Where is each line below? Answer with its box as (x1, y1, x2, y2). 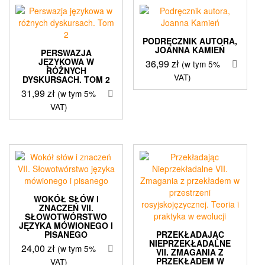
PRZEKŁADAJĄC (156, 228, 224, 240)
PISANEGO (44, 228, 88, 240)
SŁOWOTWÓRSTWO (25, 210, 108, 222)
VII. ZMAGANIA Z (156, 245, 224, 258)
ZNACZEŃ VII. (38, 201, 93, 214)
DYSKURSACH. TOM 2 (22, 73, 110, 85)
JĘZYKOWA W (38, 55, 94, 67)
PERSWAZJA (40, 46, 92, 59)
